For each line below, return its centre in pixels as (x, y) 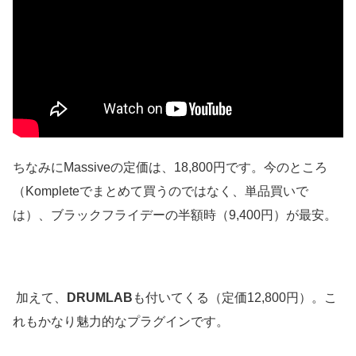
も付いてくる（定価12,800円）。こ (235, 298)
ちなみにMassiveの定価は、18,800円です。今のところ (170, 167)
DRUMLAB (100, 298)
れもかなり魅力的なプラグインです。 (121, 322)
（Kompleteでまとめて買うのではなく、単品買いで (161, 191)
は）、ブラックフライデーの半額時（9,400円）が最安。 (175, 215)
